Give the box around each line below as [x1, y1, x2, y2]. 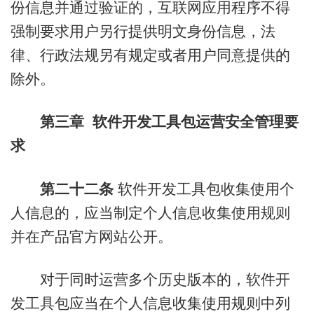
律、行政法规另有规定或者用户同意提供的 [10, 47, 290, 64]
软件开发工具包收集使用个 [113, 180, 294, 197]
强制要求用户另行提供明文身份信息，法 [10, 23, 275, 40]
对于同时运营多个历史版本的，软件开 [10, 271, 290, 288]
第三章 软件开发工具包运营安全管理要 [39, 114, 299, 130]
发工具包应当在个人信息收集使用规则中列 [10, 295, 290, 312]
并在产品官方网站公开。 [10, 228, 172, 245]
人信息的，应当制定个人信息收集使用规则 [10, 204, 290, 221]
